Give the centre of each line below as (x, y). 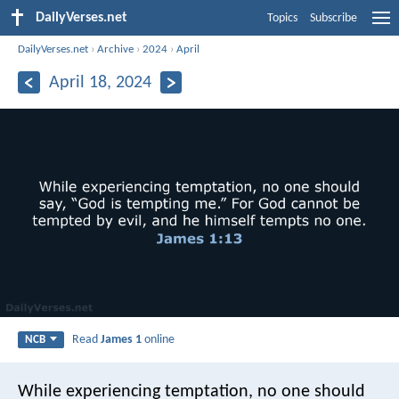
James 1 (122, 339)
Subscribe (334, 18)
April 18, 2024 (100, 82)
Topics (282, 18)
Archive (116, 49)
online (159, 339)
